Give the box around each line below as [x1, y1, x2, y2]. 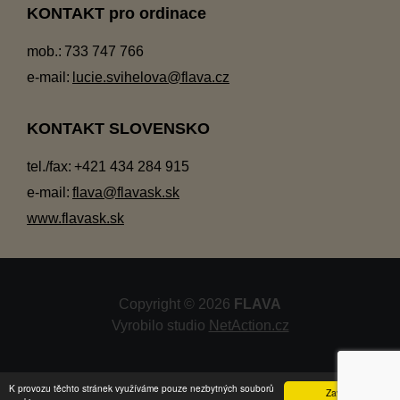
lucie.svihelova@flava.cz [72, 69, 229, 85]
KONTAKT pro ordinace [27, 4, 206, 22]
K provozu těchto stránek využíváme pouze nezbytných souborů [9, 381, 274, 395]
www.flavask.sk [27, 210, 124, 226]
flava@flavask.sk [72, 184, 179, 200]
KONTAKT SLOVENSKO [27, 119, 210, 137]
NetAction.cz [208, 317, 289, 333]
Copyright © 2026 [119, 296, 234, 312]
